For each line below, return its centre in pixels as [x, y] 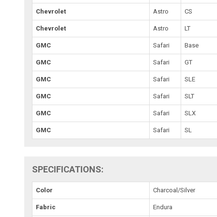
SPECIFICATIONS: [68, 169]
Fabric [46, 207]
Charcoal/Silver [174, 190]
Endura [163, 207]
